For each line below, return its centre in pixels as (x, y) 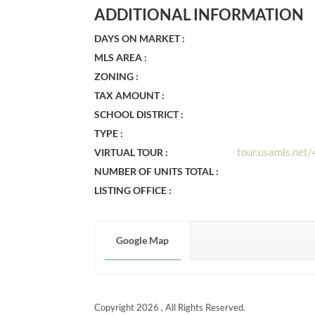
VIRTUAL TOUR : (131, 152)
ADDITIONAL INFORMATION (199, 14)
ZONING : (117, 76)
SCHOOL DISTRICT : (139, 114)
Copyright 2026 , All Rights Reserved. (170, 307)
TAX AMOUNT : (130, 95)
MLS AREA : (121, 57)
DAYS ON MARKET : (140, 38)
